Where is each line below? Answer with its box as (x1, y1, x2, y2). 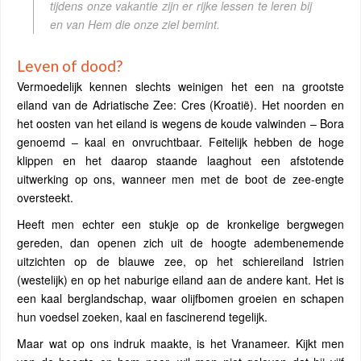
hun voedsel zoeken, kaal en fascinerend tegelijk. (17, 308, 268, 325)
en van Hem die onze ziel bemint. (50, 15, 220, 32)
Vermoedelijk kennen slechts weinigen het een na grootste (17, 77, 344, 94)
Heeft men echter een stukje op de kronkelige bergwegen (17, 215, 344, 232)
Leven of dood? (17, 56, 122, 75)
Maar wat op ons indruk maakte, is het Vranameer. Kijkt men (17, 334, 344, 351)
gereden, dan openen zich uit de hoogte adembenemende (17, 234, 344, 251)
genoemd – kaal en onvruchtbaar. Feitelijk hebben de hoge (17, 133, 344, 150)
